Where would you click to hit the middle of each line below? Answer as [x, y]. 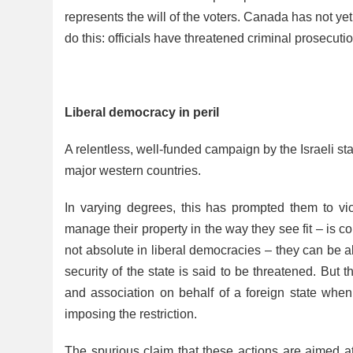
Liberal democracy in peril [142, 112]
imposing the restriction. [131, 314]
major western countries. [133, 170]
